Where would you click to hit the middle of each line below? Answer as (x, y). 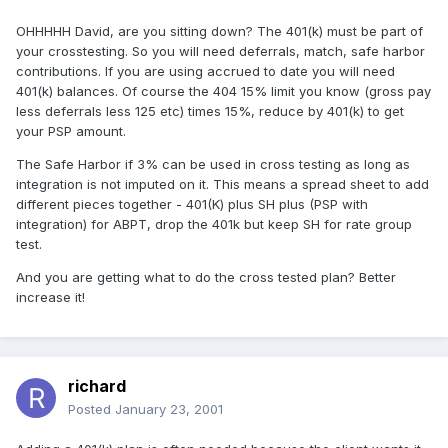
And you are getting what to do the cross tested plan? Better (206, 277)
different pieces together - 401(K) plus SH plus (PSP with (192, 204)
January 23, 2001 (169, 409)
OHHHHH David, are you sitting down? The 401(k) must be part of (219, 31)
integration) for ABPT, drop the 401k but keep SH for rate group (214, 224)
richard (97, 386)
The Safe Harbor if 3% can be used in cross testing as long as (213, 164)
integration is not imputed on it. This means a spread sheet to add (222, 184)
